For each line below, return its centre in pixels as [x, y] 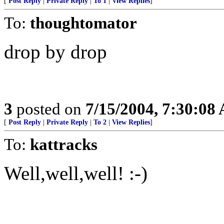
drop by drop [55, 52]
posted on [49, 109]
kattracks [64, 144]
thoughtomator [83, 23]
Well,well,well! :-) [76, 173]
